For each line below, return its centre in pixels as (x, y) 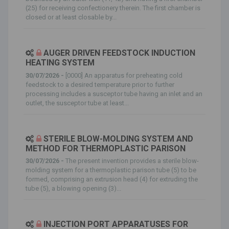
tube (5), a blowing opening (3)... (73, 188)
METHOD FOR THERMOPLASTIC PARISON (106, 148)
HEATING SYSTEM (60, 63)
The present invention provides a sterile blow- (132, 161)
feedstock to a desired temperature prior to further (100, 84)
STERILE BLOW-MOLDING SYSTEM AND (118, 139)
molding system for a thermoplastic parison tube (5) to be (111, 170)
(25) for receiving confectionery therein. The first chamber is (113, 8)
